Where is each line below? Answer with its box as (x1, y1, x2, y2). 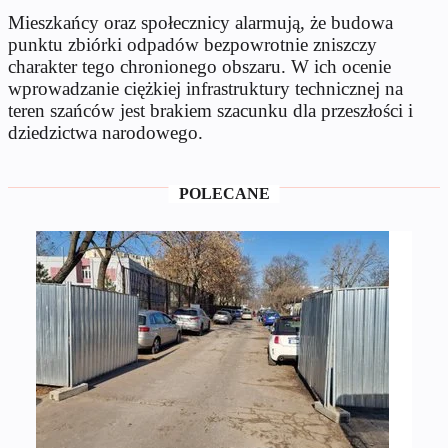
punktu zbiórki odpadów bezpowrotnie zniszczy (8, 34, 377, 56)
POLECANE (178, 185, 270, 203)
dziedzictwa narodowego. (8, 122, 203, 144)
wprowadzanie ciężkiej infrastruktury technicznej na (8, 78, 403, 100)
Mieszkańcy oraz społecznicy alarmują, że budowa (8, 12, 393, 34)
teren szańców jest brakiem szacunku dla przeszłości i (8, 100, 413, 122)
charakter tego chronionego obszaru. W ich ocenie (8, 56, 391, 78)
